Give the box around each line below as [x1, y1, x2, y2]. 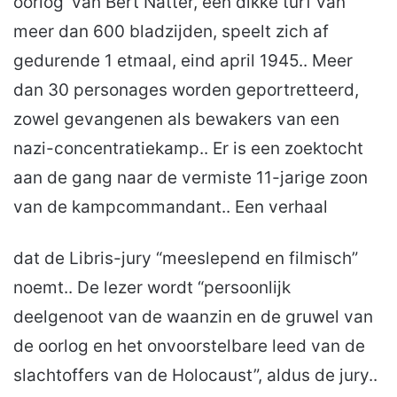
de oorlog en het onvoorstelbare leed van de [13, 336, 365, 357]
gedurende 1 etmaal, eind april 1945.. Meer [13, 51, 353, 72]
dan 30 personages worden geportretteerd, [13, 80, 359, 101]
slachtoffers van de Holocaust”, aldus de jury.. [13, 365, 378, 386]
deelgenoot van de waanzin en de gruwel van [13, 307, 373, 328]
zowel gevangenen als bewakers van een [13, 109, 339, 130]
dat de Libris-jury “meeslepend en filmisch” [13, 248, 358, 269]
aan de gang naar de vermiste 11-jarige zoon [13, 167, 368, 189]
